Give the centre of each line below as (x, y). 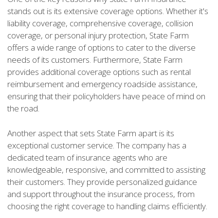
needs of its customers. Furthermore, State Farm (95, 60)
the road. (23, 109)
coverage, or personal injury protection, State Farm (98, 36)
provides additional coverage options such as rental (99, 72)
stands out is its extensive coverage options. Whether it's (108, 11)
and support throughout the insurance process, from (101, 194)
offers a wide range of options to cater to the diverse (101, 48)
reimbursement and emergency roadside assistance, (102, 84)
